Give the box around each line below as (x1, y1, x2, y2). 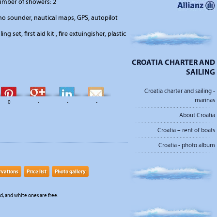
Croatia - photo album (158, 141, 215, 150)
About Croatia (179, 111, 215, 120)
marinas (195, 96, 215, 105)
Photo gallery (55, 168, 86, 175)
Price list (27, 168, 46, 175)
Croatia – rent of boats (157, 126, 215, 135)
